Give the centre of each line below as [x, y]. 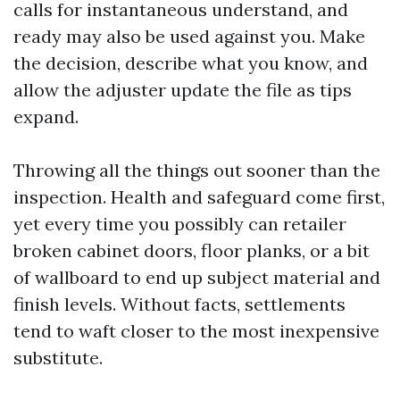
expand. [46, 117]
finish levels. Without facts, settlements [179, 304]
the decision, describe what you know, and [191, 63]
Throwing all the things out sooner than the [197, 170]
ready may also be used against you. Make [189, 36]
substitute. [58, 358]
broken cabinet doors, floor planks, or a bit [192, 250]
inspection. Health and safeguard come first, [199, 197]
